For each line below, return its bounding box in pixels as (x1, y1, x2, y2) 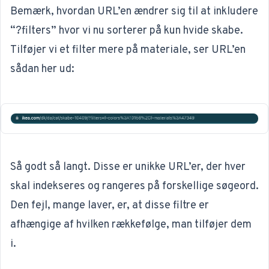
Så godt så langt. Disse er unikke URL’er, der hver (10, 160, 246, 174)
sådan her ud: (10, 62, 74, 77)
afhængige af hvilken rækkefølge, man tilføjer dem (10, 217, 252, 232)
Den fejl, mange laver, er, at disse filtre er (10, 198, 209, 213)
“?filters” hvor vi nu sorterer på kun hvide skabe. (10, 24, 243, 38)
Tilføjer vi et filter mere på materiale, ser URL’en (10, 43, 246, 58)
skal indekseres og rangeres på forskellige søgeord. (10, 179, 259, 193)
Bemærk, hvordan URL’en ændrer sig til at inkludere (10, 5, 258, 19)
